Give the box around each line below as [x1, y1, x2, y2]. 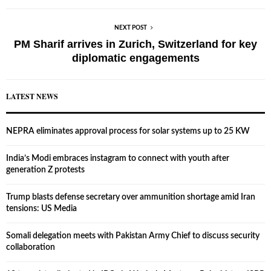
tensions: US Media [6, 204, 77, 213]
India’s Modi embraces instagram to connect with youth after [6, 154, 229, 163]
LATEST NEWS [6, 91, 58, 102]
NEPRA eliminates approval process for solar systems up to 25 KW [6, 126, 250, 135]
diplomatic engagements [71, 51, 200, 64]
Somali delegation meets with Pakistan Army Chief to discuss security [6, 231, 260, 240]
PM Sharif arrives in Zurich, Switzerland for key [14, 38, 257, 50]
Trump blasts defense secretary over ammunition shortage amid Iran [6, 192, 255, 201]
